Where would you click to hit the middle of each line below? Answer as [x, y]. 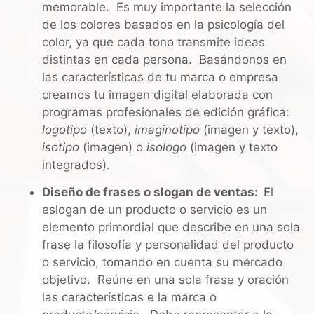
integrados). [80, 164]
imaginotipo [167, 129]
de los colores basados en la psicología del [163, 24]
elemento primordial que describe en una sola [171, 227]
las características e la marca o [129, 298]
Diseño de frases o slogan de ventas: [153, 192]
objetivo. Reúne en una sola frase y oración [165, 280]
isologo [166, 147]
